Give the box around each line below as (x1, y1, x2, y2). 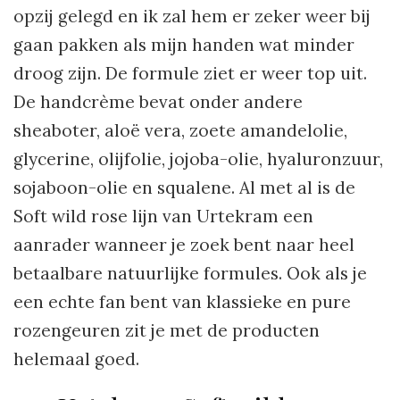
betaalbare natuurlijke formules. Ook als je (13, 262, 367, 285)
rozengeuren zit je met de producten (13, 320, 320, 342)
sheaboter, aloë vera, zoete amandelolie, (13, 120, 347, 142)
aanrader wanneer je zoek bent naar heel (13, 234, 354, 256)
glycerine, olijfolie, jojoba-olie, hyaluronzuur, (13, 148, 383, 171)
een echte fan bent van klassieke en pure (13, 291, 351, 313)
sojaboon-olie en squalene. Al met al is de (13, 177, 355, 199)
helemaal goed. (13, 348, 139, 371)
